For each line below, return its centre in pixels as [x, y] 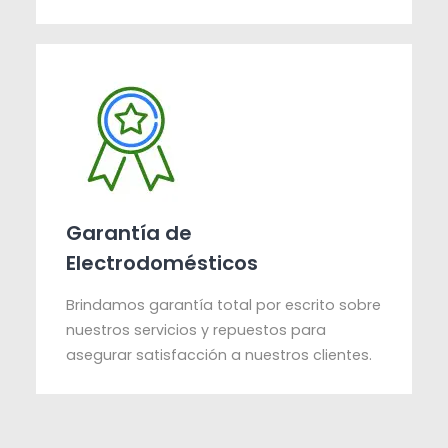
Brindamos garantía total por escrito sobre [224, 305]
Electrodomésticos [162, 263]
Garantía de [129, 233]
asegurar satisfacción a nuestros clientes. [219, 355]
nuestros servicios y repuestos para [196, 330]
